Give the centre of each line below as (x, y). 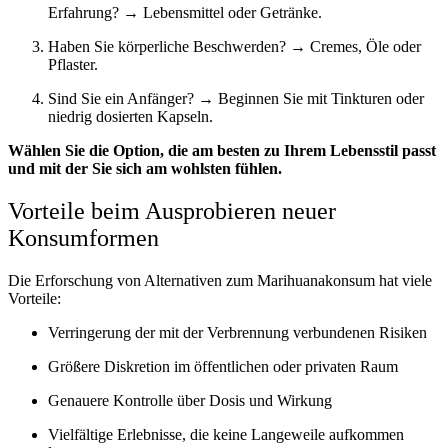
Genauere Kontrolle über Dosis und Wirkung (190, 400)
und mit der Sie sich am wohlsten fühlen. (145, 168)
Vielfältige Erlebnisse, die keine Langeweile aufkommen (226, 434)
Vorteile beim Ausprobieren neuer (172, 210)
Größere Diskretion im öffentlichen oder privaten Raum (223, 366)
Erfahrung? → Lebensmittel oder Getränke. (185, 12)
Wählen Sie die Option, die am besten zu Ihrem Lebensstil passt (222, 150)
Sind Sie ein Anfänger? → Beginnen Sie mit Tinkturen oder (236, 98)
